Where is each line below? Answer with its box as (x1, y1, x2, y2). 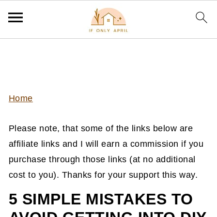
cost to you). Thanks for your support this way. (8, 170, 198, 180)
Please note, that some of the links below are (8, 124, 193, 133)
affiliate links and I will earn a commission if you (8, 139, 204, 149)
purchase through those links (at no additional (8, 155, 196, 164)
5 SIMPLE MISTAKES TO (8, 190, 193, 208)
